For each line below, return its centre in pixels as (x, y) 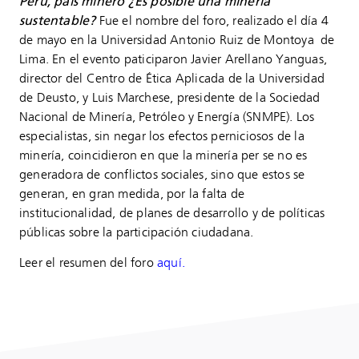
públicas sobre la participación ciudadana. (137, 232)
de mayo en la (60, 40)
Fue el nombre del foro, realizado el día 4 (214, 21)
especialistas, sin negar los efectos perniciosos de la (162, 136)
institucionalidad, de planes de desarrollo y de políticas (172, 213)
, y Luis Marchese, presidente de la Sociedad (198, 98)
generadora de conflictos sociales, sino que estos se (162, 175)
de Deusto (48, 98)
